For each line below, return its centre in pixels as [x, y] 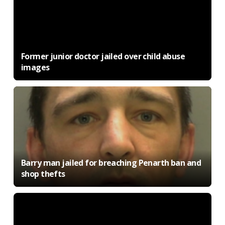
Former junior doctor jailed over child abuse [103, 56]
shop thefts [43, 174]
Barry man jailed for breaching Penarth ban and [111, 162]
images [35, 67]
